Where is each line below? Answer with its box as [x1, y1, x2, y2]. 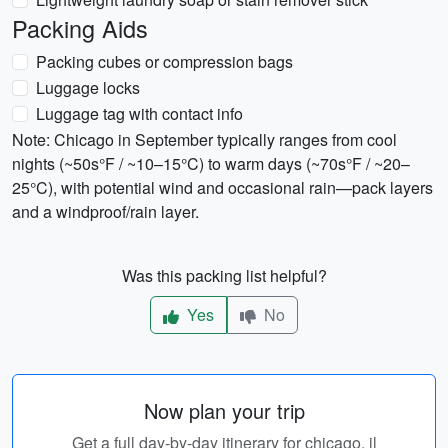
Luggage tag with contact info [36, 102, 243, 125]
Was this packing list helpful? [121, 264, 327, 287]
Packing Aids [12, 11, 148, 45]
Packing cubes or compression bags [36, 50, 293, 73]
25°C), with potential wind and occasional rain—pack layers [12, 176, 433, 199]
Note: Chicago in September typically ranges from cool [12, 128, 397, 151]
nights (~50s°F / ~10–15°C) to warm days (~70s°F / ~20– [12, 152, 410, 175]
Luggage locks [36, 76, 140, 99]
